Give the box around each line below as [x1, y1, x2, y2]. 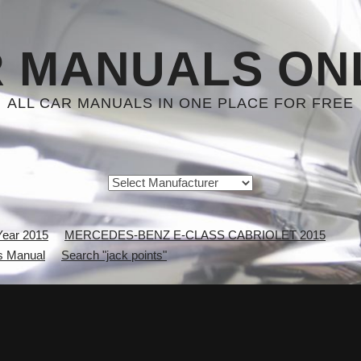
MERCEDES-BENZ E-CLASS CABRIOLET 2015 [64, 228, 326, 242]
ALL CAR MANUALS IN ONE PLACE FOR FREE [7, 94, 354, 111]
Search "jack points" [61, 248, 167, 262]
